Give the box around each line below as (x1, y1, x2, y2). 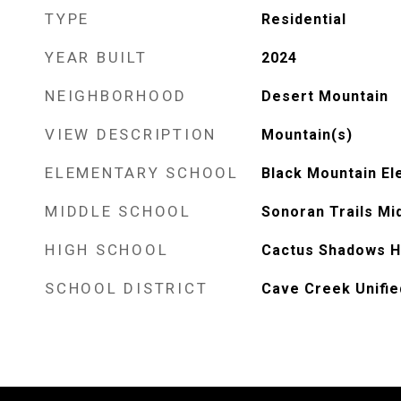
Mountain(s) (260, 126, 353, 143)
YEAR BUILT (45, 48, 148, 66)
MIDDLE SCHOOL (45, 202, 192, 220)
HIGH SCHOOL (45, 241, 169, 259)
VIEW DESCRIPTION (45, 125, 217, 143)
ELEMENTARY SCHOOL (45, 164, 239, 182)
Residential (260, 11, 346, 28)
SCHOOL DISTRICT (45, 279, 209, 297)
